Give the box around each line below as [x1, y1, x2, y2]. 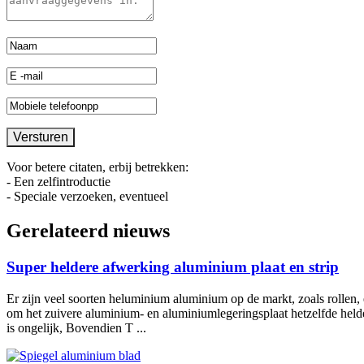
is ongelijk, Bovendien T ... [6, 320, 146, 335]
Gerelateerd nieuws [6, 219, 170, 241]
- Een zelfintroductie [6, 175, 110, 188]
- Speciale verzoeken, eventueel [6, 189, 168, 203]
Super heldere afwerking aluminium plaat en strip [6, 258, 339, 275]
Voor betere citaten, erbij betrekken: [6, 160, 188, 174]
